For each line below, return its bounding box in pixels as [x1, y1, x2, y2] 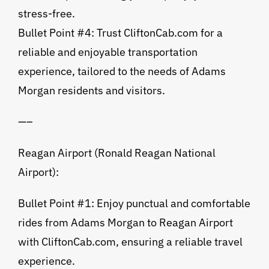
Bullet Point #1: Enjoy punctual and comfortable [17, 196, 250, 211]
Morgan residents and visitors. [17, 83, 165, 98]
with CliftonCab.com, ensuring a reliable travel [17, 235, 243, 249]
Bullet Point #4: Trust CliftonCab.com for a [17, 26, 223, 40]
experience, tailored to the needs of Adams [17, 64, 226, 79]
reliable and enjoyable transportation [17, 45, 198, 59]
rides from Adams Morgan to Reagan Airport [17, 216, 233, 230]
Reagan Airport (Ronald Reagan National [17, 146, 216, 160]
